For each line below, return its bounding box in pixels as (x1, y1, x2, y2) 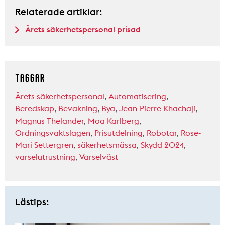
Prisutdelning (94, 128, 143, 138)
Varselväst (79, 152, 118, 162)
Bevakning (58, 103, 97, 114)
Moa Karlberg (88, 116, 139, 126)
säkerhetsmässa (77, 140, 137, 150)
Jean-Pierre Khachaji (119, 103, 195, 114)
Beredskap (15, 103, 54, 114)
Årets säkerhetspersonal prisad (25, 24, 141, 35)
